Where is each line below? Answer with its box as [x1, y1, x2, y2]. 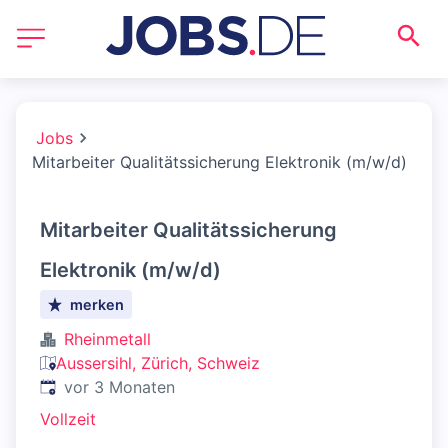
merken [70, 296, 125, 313]
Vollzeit [40, 409, 96, 429]
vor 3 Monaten [64, 377, 175, 397]
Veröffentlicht [39, 376, 142, 396]
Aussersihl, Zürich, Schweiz [56, 353, 260, 373]
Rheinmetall [64, 329, 151, 349]
